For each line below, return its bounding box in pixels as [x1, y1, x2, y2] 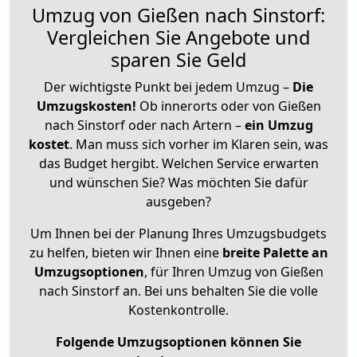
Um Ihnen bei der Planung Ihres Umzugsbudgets [30, 224, 327, 242]
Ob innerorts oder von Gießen [139, 96, 321, 115]
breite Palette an [222, 243, 328, 261]
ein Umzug [244, 116, 313, 134]
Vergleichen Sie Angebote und [47, 24, 310, 50]
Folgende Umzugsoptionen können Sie [56, 332, 301, 351]
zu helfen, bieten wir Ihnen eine [29, 243, 222, 261]
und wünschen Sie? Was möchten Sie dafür [49, 173, 308, 191]
